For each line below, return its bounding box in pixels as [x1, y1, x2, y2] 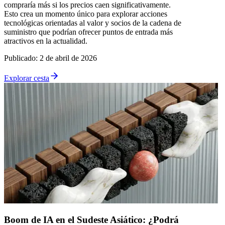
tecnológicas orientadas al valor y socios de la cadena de [4, 18, 181, 27]
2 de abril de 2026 [40, 53, 97, 62]
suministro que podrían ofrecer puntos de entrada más [4, 27, 173, 36]
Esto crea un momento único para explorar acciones [4, 9, 167, 18]
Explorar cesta [4, 73, 49, 82]
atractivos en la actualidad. [4, 36, 87, 45]
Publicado [4, 53, 36, 62]
